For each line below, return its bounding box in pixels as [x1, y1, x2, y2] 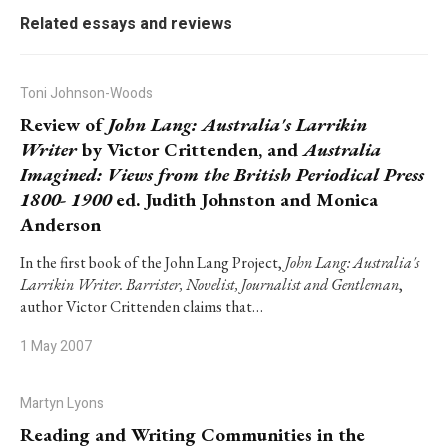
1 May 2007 [20, 336, 92, 357]
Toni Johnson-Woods [20, 83, 153, 104]
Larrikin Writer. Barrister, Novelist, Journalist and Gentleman [20, 274, 399, 295]
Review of [20, 112, 108, 137]
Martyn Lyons [20, 393, 104, 414]
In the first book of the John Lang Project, [20, 252, 285, 273]
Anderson [20, 212, 101, 237]
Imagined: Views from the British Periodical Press [20, 162, 424, 187]
